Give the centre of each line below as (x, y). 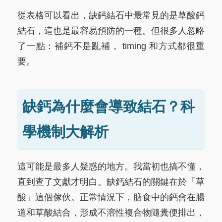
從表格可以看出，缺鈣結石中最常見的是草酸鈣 (111, 16)
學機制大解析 (65, 132)
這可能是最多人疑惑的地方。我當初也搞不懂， (111, 167)
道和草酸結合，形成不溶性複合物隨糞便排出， (111, 213)
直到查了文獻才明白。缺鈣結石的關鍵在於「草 (111, 182)
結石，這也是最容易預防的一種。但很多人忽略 (111, 31)
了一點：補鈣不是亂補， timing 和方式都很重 (111, 46)
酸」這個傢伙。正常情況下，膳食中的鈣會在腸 (111, 197)
